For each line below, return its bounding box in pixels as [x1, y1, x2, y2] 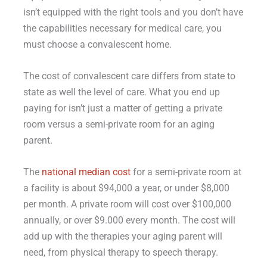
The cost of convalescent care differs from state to [23, 70, 235, 82]
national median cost [41, 166, 131, 178]
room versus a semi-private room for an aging [23, 118, 215, 130]
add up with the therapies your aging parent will [23, 231, 222, 243]
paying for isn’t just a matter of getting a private [23, 102, 222, 114]
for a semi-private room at [130, 166, 241, 178]
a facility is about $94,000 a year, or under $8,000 [23, 182, 229, 194]
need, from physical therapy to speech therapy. [23, 247, 218, 259]
